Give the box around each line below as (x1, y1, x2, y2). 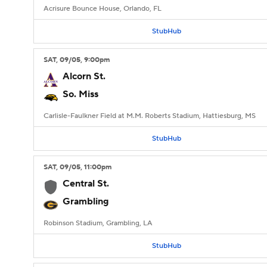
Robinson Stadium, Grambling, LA (44, 219, 153, 228)
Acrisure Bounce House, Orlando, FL (44, 4, 162, 13)
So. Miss (63, 88, 98, 100)
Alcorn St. (63, 70, 105, 82)
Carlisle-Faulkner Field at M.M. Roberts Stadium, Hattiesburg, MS (44, 111, 256, 120)
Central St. (63, 178, 109, 190)
